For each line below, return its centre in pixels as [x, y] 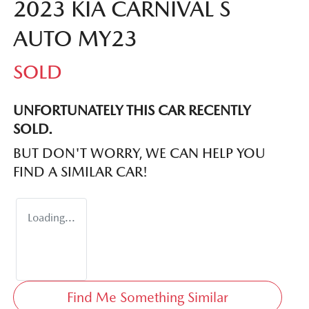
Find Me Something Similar [147, 297]
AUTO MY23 [75, 38]
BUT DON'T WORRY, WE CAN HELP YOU [139, 153]
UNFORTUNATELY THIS [86, 110]
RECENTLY [218, 110]
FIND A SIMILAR [64, 171]
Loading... [51, 217]
